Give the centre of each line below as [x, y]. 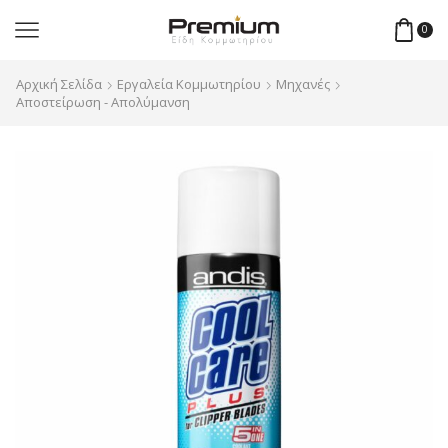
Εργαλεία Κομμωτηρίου [189, 84]
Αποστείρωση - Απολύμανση [103, 102]
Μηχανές [303, 84]
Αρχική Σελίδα [59, 84]
